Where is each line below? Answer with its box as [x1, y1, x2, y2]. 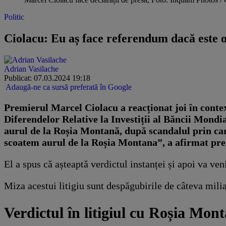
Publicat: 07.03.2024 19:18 [4, 73, 90, 82]
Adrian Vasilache [4, 64, 59, 73]
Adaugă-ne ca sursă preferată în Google [6, 82, 132, 91]
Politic [4, 13, 24, 21]
